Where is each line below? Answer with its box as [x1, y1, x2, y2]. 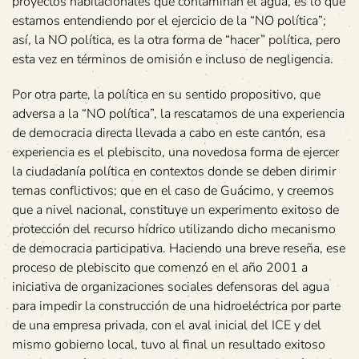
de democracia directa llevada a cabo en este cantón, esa [12, 124, 325, 142]
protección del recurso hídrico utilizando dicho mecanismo [12, 220, 336, 238]
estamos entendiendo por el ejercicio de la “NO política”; [12, 12, 326, 30]
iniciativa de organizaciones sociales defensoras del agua [12, 278, 329, 296]
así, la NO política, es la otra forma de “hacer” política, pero [12, 31, 341, 49]
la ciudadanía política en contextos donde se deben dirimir [12, 163, 336, 180]
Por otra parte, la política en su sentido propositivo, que [12, 86, 321, 103]
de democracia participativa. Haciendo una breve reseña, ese [12, 240, 345, 257]
